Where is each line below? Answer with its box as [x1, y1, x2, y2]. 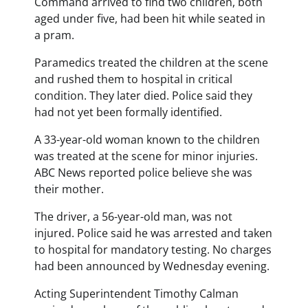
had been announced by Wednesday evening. [34, 258, 269, 274]
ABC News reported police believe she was [34, 164, 252, 180]
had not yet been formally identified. [34, 104, 222, 120]
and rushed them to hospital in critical [34, 71, 232, 87]
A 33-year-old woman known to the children [34, 131, 260, 147]
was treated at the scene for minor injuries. [34, 148, 258, 164]
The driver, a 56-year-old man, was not [34, 208, 232, 224]
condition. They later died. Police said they [34, 87, 252, 103]
